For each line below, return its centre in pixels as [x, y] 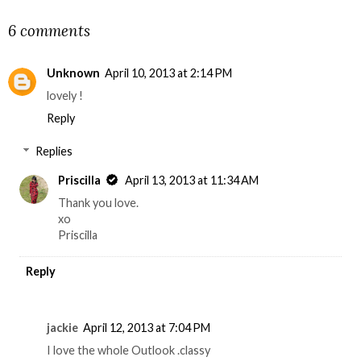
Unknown [73, 73]
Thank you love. [99, 203]
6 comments [49, 31]
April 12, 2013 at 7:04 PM [147, 327]
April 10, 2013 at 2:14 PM [168, 73]
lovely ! [65, 95]
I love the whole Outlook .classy [129, 350]
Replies [54, 151]
